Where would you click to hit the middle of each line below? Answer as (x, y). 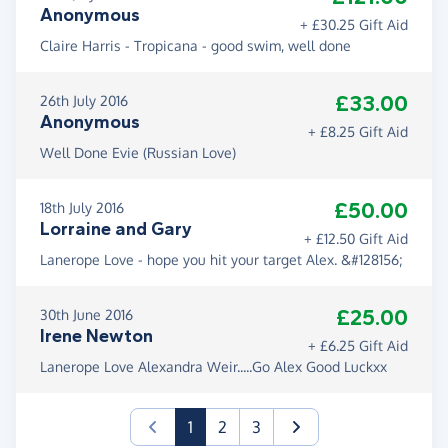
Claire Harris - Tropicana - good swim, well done (195, 46)
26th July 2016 (84, 101)
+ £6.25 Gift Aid (358, 346)
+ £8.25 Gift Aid (358, 132)
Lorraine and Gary (116, 229)
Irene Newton (96, 336)
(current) (223, 426)
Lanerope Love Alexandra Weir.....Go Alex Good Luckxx (213, 367)
